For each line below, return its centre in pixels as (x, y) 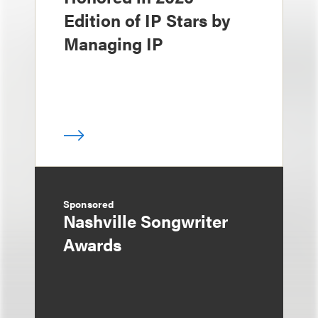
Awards (92, 244)
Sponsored (89, 204)
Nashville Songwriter (146, 221)
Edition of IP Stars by (147, 20)
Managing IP (114, 43)
